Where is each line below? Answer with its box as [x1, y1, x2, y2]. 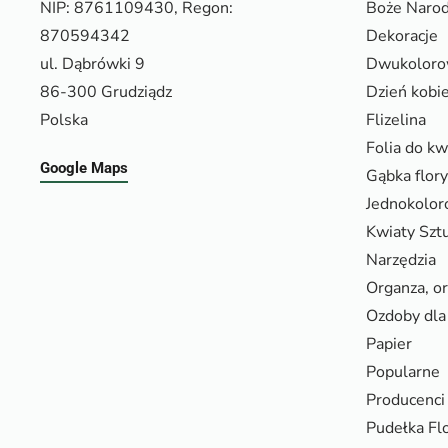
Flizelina [366, 109, 426, 132]
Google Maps [40, 159, 128, 178]
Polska [40, 109, 88, 132]
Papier [366, 333, 412, 356]
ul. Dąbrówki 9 [40, 53, 145, 76]
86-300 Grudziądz [40, 81, 172, 104]
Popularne [366, 361, 440, 384]
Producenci [366, 389, 445, 412]
